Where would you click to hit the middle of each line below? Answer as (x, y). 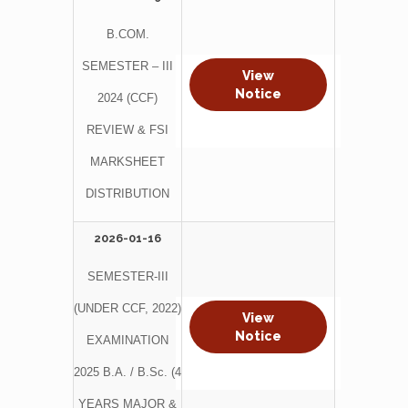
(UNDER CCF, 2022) (127, 308)
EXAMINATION (127, 340)
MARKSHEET (127, 161)
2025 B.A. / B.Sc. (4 (127, 372)
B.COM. (127, 34)
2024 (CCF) (127, 97)
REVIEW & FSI (127, 129)
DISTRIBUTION (127, 193)
